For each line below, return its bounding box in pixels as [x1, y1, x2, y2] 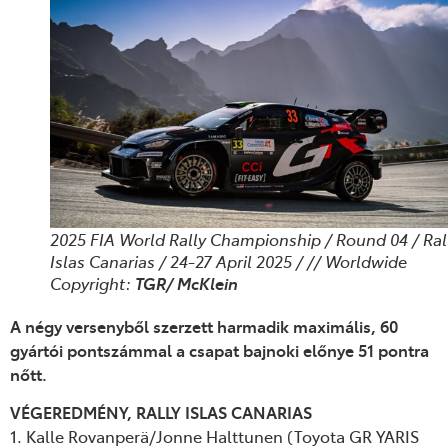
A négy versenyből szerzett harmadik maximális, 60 [10, 314, 398, 337]
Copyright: [50, 271, 135, 294]
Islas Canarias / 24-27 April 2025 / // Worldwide [50, 249, 407, 272]
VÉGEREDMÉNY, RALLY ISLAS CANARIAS [10, 400, 312, 423]
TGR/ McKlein [135, 271, 238, 294]
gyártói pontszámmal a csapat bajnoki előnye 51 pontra [10, 338, 429, 361]
